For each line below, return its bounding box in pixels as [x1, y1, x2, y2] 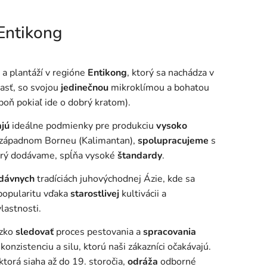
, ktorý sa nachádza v [127, 66, 214, 80]
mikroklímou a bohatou [108, 81, 209, 95]
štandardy [117, 149, 162, 163]
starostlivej [70, 187, 119, 201]
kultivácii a [119, 187, 166, 201]
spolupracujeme [138, 134, 209, 148]
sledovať [15, 225, 54, 239]
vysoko [156, 119, 187, 133]
